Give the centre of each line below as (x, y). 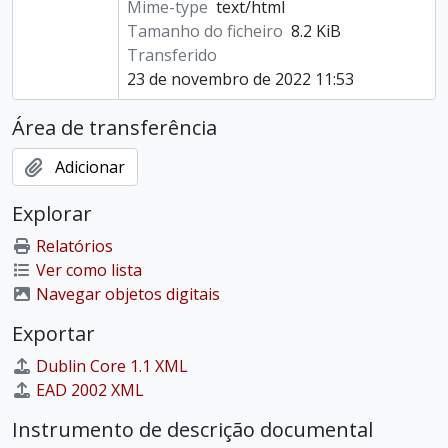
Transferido (171, 55)
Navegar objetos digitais (128, 294)
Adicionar (90, 167)
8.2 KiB (315, 31)
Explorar (52, 213)
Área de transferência (114, 127)
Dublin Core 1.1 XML (112, 366)
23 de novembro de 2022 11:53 (240, 79)
